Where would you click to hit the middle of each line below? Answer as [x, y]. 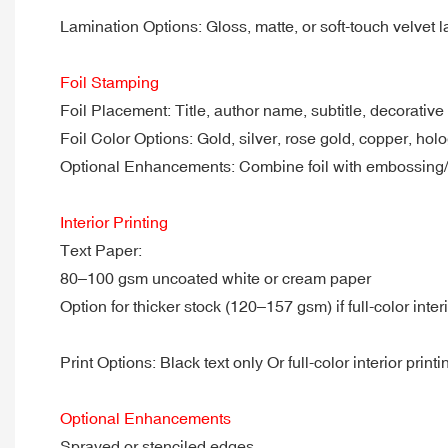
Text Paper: [101, 249]
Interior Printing [114, 221]
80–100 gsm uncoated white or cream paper [215, 277]
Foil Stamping [109, 81]
